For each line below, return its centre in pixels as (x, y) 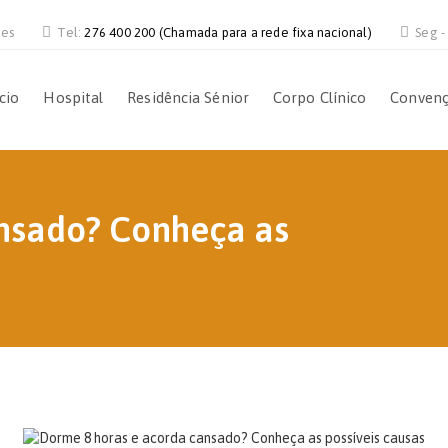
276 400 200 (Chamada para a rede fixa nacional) (228, 32)
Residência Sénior (188, 97)
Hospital (73, 97)
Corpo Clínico (319, 97)
